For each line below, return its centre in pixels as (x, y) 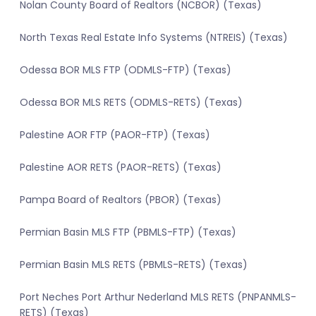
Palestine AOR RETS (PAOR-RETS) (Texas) (121, 168)
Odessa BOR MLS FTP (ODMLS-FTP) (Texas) (126, 70)
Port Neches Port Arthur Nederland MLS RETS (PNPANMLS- (158, 297)
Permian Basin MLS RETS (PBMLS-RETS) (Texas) (134, 265)
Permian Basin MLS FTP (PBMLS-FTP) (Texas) (128, 232)
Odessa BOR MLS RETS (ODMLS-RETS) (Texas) (131, 103)
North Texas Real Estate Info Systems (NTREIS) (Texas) (154, 38)
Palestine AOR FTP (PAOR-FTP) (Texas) (115, 135)
